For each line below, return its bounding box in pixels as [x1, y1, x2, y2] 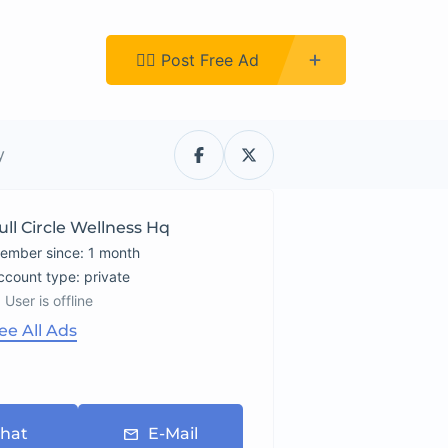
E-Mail [147, 424, 198, 443]
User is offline [5, 292, 94, 309]
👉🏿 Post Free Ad [136, 49, 259, 70]
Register [14, 49, 76, 70]
